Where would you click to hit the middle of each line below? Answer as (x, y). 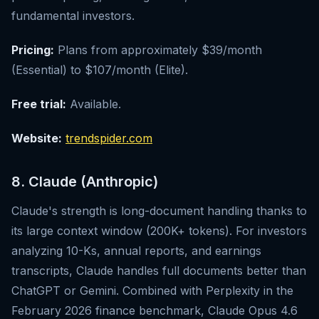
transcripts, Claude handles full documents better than (159, 271)
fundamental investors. (73, 16)
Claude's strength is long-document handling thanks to (159, 211)
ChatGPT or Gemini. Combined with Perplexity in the (152, 291)
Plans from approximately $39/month (158, 50)
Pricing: (33, 50)
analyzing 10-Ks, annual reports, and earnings (136, 251)
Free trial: (39, 104)
